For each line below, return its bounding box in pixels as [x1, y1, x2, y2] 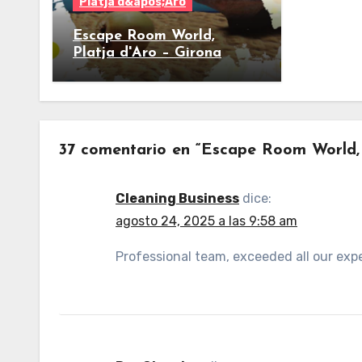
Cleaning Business [116, 191, 239, 206]
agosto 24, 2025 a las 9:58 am [116, 213, 297, 229]
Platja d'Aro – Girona [73, 45, 221, 61]
